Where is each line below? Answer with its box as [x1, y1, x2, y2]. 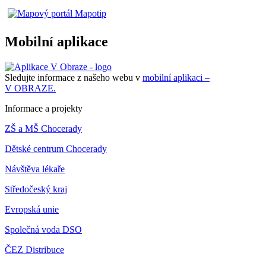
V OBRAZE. [5, 83, 56, 94]
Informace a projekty [5, 103, 83, 114]
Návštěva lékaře [5, 164, 65, 175]
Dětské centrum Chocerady [5, 144, 107, 154]
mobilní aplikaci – [142, 72, 210, 83]
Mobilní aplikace [5, 34, 108, 50]
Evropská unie [5, 204, 59, 215]
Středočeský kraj [5, 184, 67, 195]
